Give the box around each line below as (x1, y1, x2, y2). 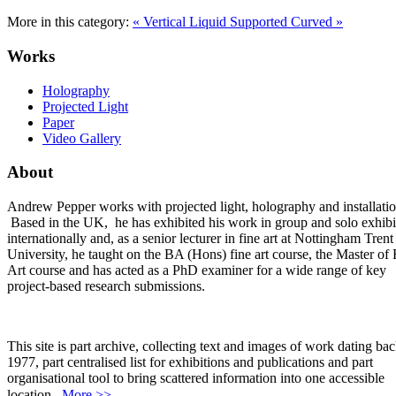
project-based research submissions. (7, 278, 205, 293)
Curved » (291, 14, 343, 30)
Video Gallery (42, 130, 121, 146)
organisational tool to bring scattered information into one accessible (7, 370, 385, 385)
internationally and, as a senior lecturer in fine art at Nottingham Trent (7, 231, 393, 246)
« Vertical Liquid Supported (133, 14, 291, 30)
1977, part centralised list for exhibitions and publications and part (7, 354, 373, 369)
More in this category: (7, 14, 129, 30)
